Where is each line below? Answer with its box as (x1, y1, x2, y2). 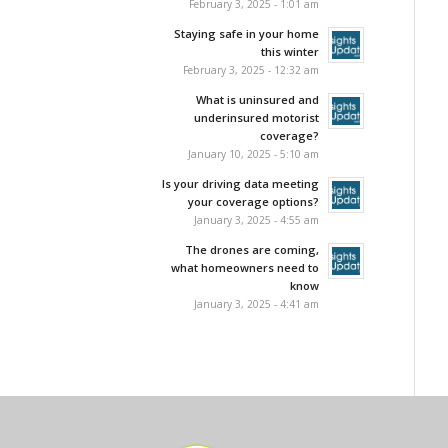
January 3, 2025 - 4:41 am (193, 297, 319, 311)
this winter (260, 44, 319, 59)
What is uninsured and (195, 92, 319, 107)
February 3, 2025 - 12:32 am (182, 63, 319, 77)
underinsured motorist (193, 110, 319, 125)
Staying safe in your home (173, 26, 319, 41)
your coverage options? (187, 194, 319, 209)
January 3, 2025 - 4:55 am (193, 213, 319, 227)
